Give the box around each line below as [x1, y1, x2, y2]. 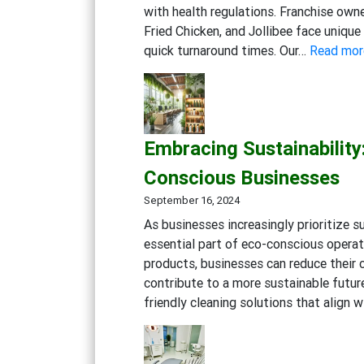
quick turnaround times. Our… [144, 41, 310, 58]
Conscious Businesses [144, 165, 340, 189]
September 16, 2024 [144, 193, 240, 207]
